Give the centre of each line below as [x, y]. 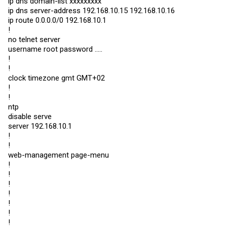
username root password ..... [55, 49]
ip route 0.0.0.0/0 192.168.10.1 [57, 20]
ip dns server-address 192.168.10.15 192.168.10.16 [91, 11]
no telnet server [34, 40]
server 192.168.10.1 [40, 126]
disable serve [30, 117]
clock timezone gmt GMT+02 [56, 78]
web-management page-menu [59, 155]
